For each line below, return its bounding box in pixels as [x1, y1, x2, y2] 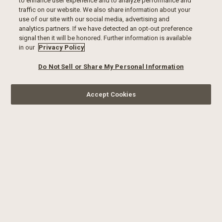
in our [19, 44, 37, 51]
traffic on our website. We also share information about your [19, 6, 191, 13]
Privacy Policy [39, 44, 85, 51]
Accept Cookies [86, 91, 136, 98]
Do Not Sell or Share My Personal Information [38, 63, 184, 70]
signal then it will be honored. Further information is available [19, 34, 192, 42]
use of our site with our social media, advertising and [19, 15, 170, 23]
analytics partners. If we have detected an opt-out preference [19, 25, 193, 32]
